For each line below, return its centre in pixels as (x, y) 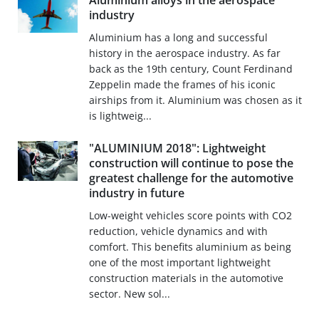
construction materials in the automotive (186, 278)
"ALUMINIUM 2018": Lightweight (177, 148)
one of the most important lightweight (179, 263)
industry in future (136, 193)
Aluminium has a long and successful (178, 38)
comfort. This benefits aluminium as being (190, 247)
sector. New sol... (129, 294)
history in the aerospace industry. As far (184, 53)
